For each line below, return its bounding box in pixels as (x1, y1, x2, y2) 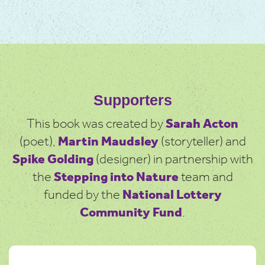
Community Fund (80, 201, 182, 226)
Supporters (93, 92, 172, 109)
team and (178, 165, 233, 190)
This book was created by (27, 112, 166, 137)
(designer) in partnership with (93, 147, 253, 173)
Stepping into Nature (53, 165, 179, 190)
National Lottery (122, 183, 222, 208)
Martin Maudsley (57, 130, 159, 155)
